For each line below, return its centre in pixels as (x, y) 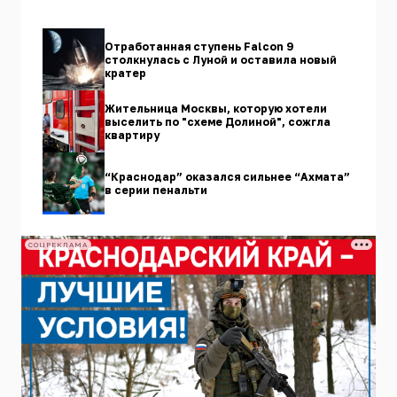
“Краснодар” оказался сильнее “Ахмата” (227, 177)
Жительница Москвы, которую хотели (216, 108)
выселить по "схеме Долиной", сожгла (218, 121)
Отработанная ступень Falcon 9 (199, 46)
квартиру (132, 135)
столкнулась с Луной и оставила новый (221, 59)
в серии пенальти (156, 191)
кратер (125, 73)
